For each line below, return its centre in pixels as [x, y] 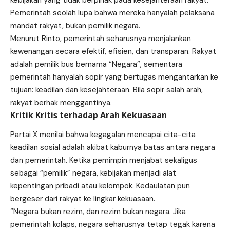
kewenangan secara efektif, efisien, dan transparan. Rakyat [113, 51]
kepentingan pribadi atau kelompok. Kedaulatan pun [100, 186]
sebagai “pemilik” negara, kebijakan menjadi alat [93, 173]
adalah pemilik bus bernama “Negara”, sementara [96, 64]
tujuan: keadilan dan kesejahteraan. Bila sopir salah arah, [107, 90]
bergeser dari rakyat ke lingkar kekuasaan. [83, 198]
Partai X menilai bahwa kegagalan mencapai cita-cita [103, 134]
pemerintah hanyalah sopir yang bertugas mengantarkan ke [114, 77]
